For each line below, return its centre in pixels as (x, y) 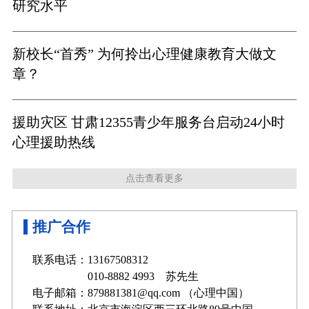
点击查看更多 (154, 178)
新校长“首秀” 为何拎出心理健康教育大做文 (144, 54)
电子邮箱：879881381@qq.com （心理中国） (140, 293)
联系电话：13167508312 (90, 260)
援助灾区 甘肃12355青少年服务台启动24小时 (148, 122)
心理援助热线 (53, 142)
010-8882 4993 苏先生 (115, 277)
